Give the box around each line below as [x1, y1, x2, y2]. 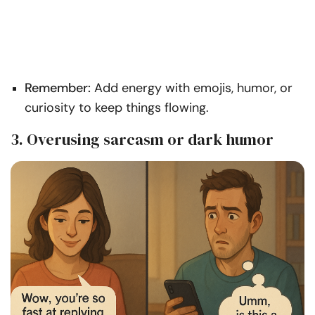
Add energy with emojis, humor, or [91, 79, 292, 96]
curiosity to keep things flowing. [25, 98, 209, 116]
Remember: [25, 79, 91, 96]
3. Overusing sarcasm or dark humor [11, 128, 274, 150]
